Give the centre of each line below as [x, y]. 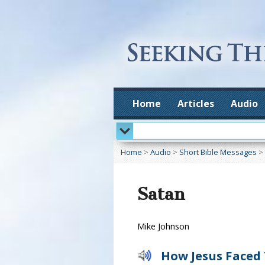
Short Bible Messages [218, 152]
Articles [196, 104]
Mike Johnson [163, 226]
